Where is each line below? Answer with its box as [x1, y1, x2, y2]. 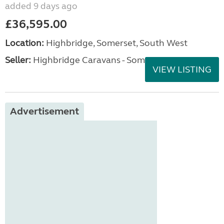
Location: [5, 37, 44, 48]
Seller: [5, 54, 31, 65]
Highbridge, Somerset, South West [44, 37, 187, 48]
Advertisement [10, 105, 79, 117]
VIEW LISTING [152, 64, 211, 75]
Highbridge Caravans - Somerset [31, 54, 166, 65]
